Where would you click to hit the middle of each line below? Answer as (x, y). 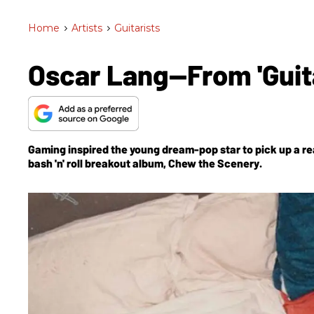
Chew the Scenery (214, 163)
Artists (87, 28)
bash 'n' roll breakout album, (98, 163)
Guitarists (137, 28)
